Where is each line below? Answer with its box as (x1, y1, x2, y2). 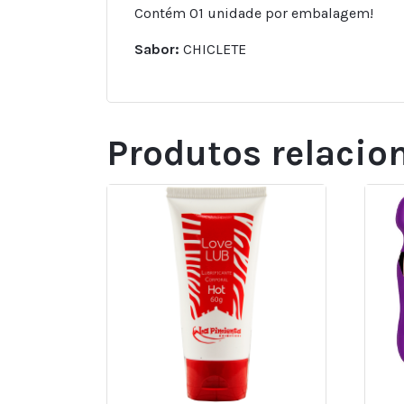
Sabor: (134, 40, 179, 58)
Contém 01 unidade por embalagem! (134, 4, 373, 22)
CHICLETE (179, 40, 246, 58)
